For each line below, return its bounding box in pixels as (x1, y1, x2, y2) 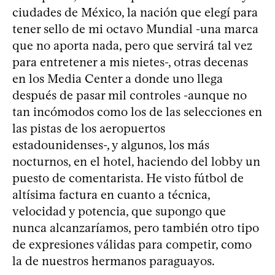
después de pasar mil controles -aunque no (12, 87, 247, 103)
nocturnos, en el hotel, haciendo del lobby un (12, 153, 260, 169)
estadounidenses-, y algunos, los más (12, 137, 209, 152)
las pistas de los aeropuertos (12, 120, 165, 136)
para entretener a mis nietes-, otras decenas (12, 54, 248, 69)
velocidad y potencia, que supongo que (12, 203, 226, 219)
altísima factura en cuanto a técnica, (12, 187, 210, 202)
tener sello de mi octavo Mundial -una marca (12, 21, 258, 36)
